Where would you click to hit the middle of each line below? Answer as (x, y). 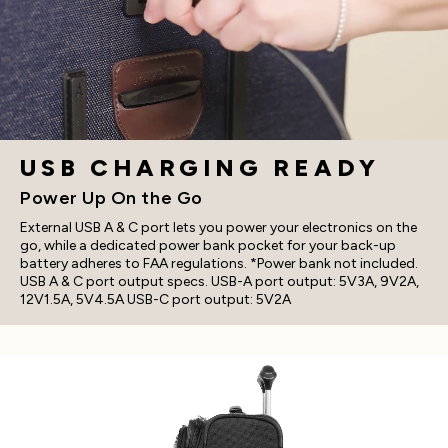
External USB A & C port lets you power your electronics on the (218, 228)
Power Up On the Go (111, 197)
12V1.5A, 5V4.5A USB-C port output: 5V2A (155, 300)
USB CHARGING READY (200, 167)
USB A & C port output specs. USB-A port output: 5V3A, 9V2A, (219, 282)
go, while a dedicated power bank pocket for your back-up (208, 246)
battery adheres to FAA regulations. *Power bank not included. (219, 264)
